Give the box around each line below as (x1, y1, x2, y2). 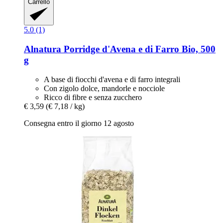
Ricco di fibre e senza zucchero (44, 93, 142, 102)
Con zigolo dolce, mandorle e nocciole (44, 84, 165, 93)
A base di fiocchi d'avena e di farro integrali (44, 75, 180, 84)
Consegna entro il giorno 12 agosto (24, 118, 134, 127)
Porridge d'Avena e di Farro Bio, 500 (61, 43, 216, 54)
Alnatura (24, 43, 61, 54)
